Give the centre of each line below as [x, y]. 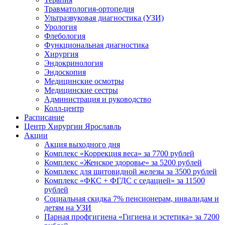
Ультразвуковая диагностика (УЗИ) [104, 18]
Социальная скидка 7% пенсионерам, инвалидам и [132, 198]
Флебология [65, 36]
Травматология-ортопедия [89, 9]
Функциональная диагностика [96, 45]
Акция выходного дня [82, 144]
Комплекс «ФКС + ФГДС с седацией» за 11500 [125, 180]
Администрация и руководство [98, 99]
